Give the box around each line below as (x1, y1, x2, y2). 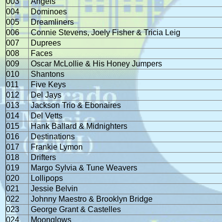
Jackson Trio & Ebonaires (31, 101, 121, 110)
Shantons (31, 70, 64, 78)
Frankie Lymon (31, 143, 83, 151)
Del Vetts (31, 111, 62, 120)
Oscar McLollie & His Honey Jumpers (31, 59, 162, 68)
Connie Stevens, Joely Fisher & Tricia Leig (31, 28, 180, 37)
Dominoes (31, 7, 67, 16)
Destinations (31, 132, 75, 141)
